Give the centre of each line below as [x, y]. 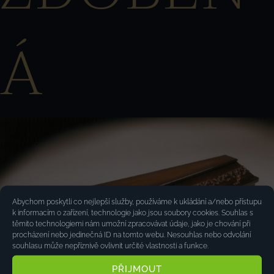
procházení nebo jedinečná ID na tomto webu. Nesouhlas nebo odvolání [131, 234]
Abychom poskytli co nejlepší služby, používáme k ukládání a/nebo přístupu [137, 201]
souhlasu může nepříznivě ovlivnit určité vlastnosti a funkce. [110, 245]
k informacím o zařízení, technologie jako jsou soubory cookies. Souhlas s [133, 212]
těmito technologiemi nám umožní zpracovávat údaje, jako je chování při [131, 223]
